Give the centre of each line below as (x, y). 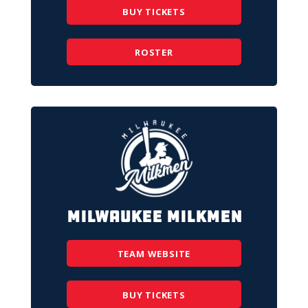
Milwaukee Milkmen (154, 216)
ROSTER (154, 53)
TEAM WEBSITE (154, 254)
